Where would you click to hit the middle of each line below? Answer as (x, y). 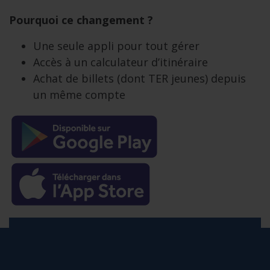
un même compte (79, 95)
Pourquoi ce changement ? (81, 20)
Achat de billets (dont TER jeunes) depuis (140, 78)
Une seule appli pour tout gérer (116, 46)
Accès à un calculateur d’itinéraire (121, 62)
